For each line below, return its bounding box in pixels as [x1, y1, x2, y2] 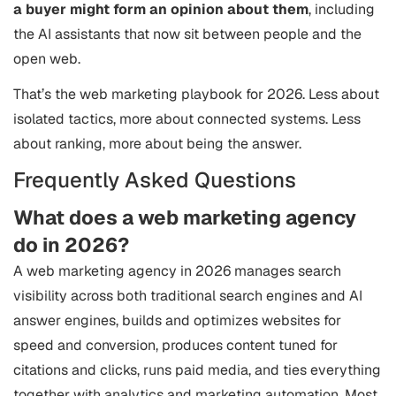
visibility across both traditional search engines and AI [13, 286, 362, 305]
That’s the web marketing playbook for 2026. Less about [13, 85, 379, 103]
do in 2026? [13, 232, 129, 258]
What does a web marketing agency [13, 204, 356, 231]
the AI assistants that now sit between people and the [13, 25, 362, 43]
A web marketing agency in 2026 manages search [13, 262, 341, 280]
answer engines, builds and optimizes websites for [13, 311, 341, 330]
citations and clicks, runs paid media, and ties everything [13, 361, 381, 379]
